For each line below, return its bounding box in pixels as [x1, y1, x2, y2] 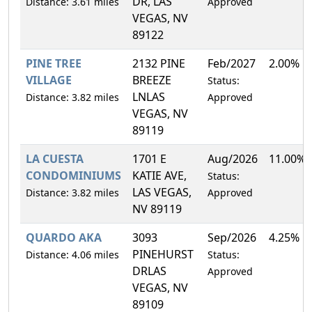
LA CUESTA [26, 150, 84, 166]
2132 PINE [132, 55, 185, 71]
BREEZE [132, 72, 171, 88]
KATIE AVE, [132, 167, 187, 183]
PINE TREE [26, 55, 81, 71]
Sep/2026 [208, 229, 256, 245]
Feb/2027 [208, 55, 256, 71]
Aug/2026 [208, 150, 258, 166]
